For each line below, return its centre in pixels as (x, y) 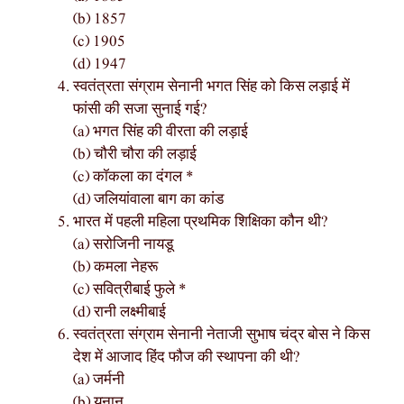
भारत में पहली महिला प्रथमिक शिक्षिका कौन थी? (201, 222)
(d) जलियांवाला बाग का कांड (148, 199)
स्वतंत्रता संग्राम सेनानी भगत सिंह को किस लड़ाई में (211, 87)
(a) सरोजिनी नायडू (123, 244)
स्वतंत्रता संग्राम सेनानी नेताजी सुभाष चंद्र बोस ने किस (221, 335)
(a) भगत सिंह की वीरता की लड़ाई (161, 132)
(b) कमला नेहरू (115, 267)
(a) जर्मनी (99, 380)
